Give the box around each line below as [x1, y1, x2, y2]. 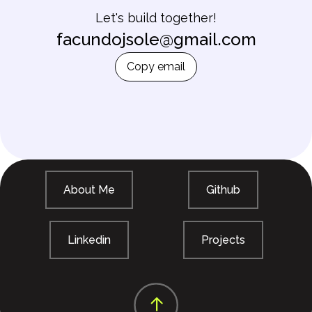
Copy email [127, 60, 185, 73]
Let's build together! [95, 10, 217, 25]
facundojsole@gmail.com [56, 29, 256, 49]
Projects [201, 233, 245, 247]
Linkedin [68, 233, 111, 247]
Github [205, 183, 240, 196]
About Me [63, 183, 115, 196]
